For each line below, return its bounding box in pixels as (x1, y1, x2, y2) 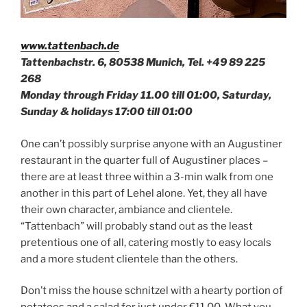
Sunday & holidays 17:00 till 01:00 (21, 106, 193, 119)
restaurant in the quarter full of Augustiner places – (21, 153, 268, 167)
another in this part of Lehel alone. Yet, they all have (21, 186, 267, 199)
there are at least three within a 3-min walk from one (21, 170, 273, 183)
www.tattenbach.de (21, 40, 119, 53)
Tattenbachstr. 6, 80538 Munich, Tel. (21, 56, 206, 69)
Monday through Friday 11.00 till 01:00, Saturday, (21, 89, 271, 102)
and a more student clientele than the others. (21, 252, 238, 265)
